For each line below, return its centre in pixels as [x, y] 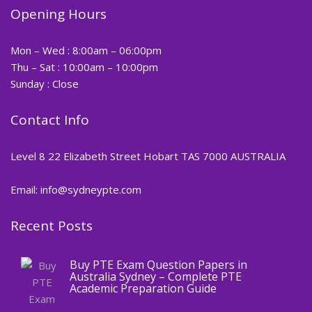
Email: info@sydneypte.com [76, 189]
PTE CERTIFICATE [140, 227]
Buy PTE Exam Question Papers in [158, 265]
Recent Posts [52, 226]
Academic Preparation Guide [143, 288]
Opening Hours [58, 14]
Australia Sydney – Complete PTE [156, 276]
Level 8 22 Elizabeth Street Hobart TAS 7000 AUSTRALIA [148, 156]
